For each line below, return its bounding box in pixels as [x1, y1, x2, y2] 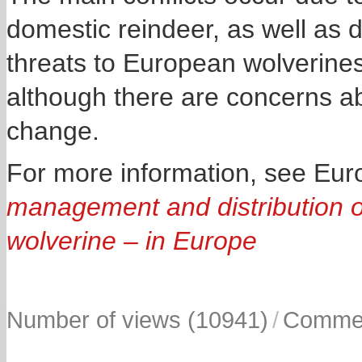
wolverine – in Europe [6, 226, 257, 255]
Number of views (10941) [6, 306, 268, 333]
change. [6, 116, 99, 145]
